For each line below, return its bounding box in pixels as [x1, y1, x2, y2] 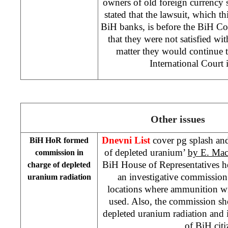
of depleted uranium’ [104, 147, 188, 158]
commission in [35, 148, 83, 157]
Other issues [151, 113, 205, 125]
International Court [150, 58, 226, 69]
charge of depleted [27, 160, 91, 169]
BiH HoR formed [30, 135, 89, 145]
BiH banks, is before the [101, 21, 197, 32]
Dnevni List [102, 134, 150, 146]
